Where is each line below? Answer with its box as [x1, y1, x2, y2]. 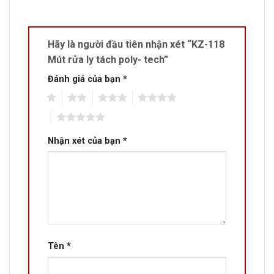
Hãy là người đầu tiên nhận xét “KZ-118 [48, 38, 224, 50]
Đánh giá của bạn [48, 73, 123, 84]
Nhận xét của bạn [48, 135, 123, 146]
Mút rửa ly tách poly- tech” [48, 53, 171, 65]
